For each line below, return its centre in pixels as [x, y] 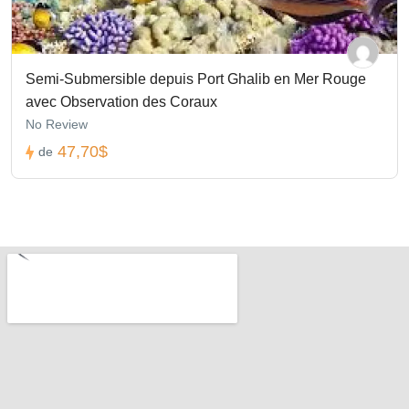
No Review [57, 125]
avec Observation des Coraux [121, 102]
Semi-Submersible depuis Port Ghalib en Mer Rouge [196, 79]
